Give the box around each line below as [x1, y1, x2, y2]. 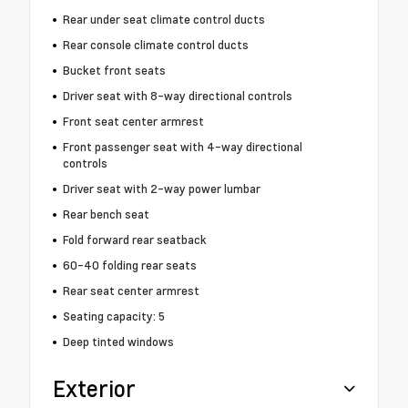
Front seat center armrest [62, 113, 204, 130]
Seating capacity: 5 [62, 308, 165, 325]
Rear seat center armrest [62, 282, 199, 300]
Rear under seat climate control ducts [62, 11, 265, 28]
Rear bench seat [62, 206, 149, 223]
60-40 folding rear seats [62, 257, 197, 274]
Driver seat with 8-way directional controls [62, 87, 292, 105]
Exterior [53, 373, 136, 404]
